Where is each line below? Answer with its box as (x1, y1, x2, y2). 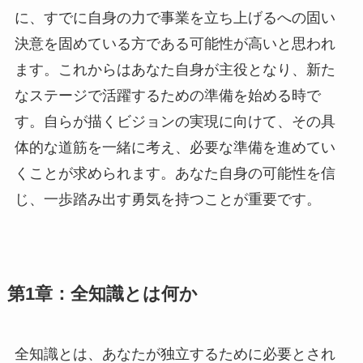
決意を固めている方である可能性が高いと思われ (14, 35, 335, 52)
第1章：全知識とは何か (6, 284, 198, 304)
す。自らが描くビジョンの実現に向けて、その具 (14, 113, 335, 130)
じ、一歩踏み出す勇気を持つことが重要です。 (14, 190, 321, 207)
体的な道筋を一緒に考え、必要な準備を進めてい (14, 139, 335, 156)
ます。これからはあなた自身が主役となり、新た (14, 61, 335, 78)
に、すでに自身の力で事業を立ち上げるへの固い (14, 9, 335, 26)
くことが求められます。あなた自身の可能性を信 (14, 164, 335, 181)
